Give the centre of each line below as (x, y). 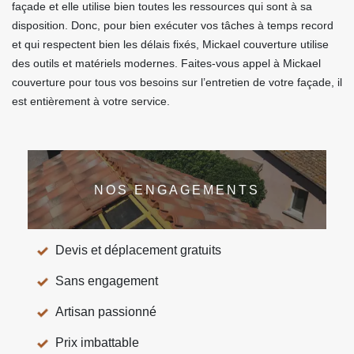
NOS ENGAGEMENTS (177, 190)
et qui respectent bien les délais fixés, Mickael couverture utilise (170, 44)
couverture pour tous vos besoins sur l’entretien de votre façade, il (177, 82)
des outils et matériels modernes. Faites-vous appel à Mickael (166, 63)
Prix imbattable (97, 343)
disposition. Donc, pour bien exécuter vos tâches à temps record (173, 25)
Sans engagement (107, 281)
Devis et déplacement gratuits (138, 250)
